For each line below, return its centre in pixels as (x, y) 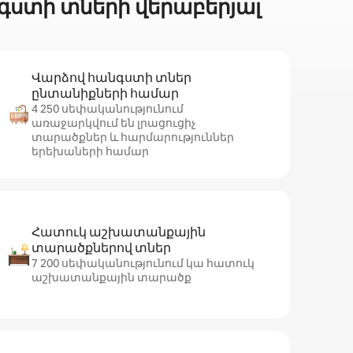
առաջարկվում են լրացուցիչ (114, 123)
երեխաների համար (90, 151)
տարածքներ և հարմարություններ (133, 137)
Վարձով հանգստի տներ (111, 78)
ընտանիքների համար (105, 93)
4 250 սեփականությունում (108, 109)
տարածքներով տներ (101, 248)
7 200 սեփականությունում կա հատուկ (143, 263)
